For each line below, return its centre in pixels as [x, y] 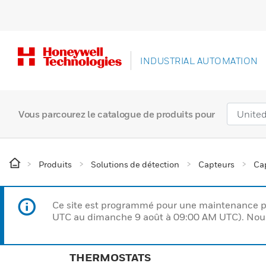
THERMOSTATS [110, 257]
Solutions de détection [135, 164]
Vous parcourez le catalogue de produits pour [117, 114]
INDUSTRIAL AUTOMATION [199, 61]
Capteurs [216, 164]
